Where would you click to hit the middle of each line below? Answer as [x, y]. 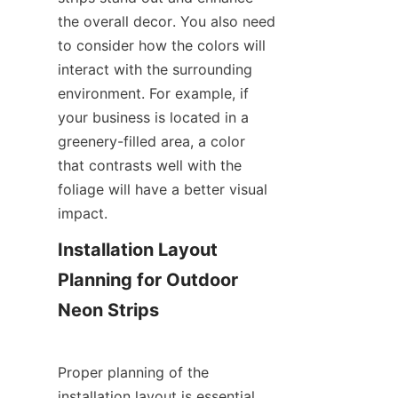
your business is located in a [153, 117]
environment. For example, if [153, 93]
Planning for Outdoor [148, 280]
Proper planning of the [133, 372]
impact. [83, 213]
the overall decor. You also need [167, 21]
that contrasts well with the [150, 165]
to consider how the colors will [162, 45]
